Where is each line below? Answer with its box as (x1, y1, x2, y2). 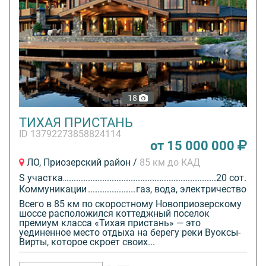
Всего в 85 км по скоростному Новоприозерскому (19, 198, 242, 210)
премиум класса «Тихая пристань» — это (19, 217, 201, 229)
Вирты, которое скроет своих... (19, 236, 155, 248)
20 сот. (216, 172, 246, 184)
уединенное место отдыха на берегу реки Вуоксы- (19, 227, 240, 239)
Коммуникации (19, 183, 87, 195)
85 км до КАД (140, 157, 200, 169)
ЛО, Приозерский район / (24, 157, 140, 169)
